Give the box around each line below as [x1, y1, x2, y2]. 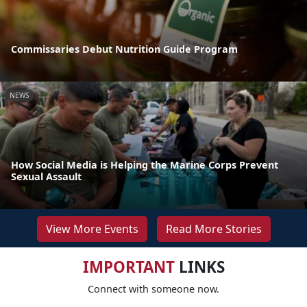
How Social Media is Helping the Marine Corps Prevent [11, 158, 278, 171]
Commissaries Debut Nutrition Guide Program [11, 42, 238, 56]
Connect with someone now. [88, 282, 219, 295]
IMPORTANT [82, 256, 175, 278]
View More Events [45, 221, 138, 236]
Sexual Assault [11, 169, 82, 183]
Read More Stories [165, 221, 262, 236]
